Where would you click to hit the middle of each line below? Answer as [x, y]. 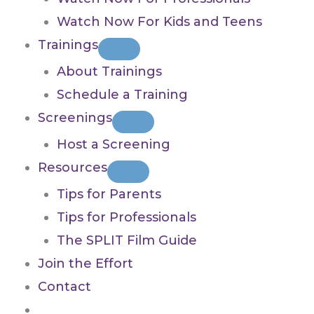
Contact [64, 287]
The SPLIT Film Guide [127, 241]
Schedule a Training [122, 95]
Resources [73, 168]
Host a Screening [114, 145]
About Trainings [109, 72]
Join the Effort [86, 264]
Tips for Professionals [127, 218]
